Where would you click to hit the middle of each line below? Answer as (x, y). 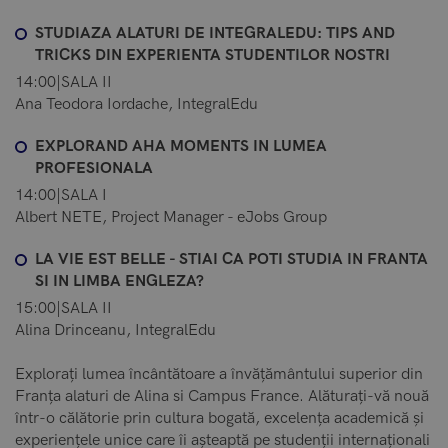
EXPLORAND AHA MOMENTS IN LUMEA (181, 146)
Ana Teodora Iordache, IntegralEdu (136, 104)
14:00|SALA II (63, 82)
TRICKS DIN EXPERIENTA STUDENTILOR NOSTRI (212, 55)
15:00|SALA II (63, 308)
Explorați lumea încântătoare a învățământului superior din (219, 374)
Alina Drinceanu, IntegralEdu (115, 330)
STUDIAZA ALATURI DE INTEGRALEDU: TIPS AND (215, 33)
